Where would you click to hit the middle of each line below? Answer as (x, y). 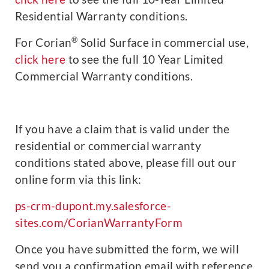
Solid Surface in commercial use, (163, 42)
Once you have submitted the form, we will (127, 249)
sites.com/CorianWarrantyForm (99, 222)
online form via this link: (78, 179)
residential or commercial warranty (108, 146)
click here (41, 59)
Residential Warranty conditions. (101, 16)
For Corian (44, 42)
